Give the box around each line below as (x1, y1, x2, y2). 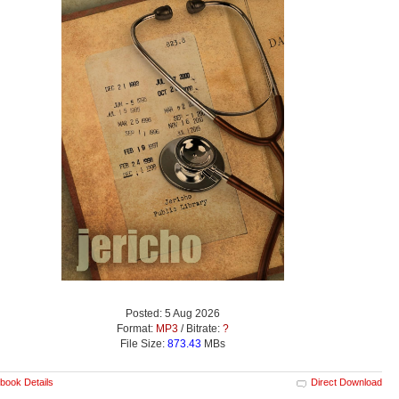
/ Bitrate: (178, 322, 223, 336)
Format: (117, 322, 156, 336)
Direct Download (311, 377, 382, 388)
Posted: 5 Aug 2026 (126, 307, 220, 321)
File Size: (120, 338, 167, 351)
